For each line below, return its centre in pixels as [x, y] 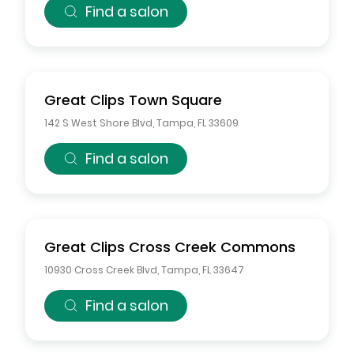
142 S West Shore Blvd [98, 123]
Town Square [175, 100]
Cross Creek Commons [212, 247]
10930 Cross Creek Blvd [101, 270]
